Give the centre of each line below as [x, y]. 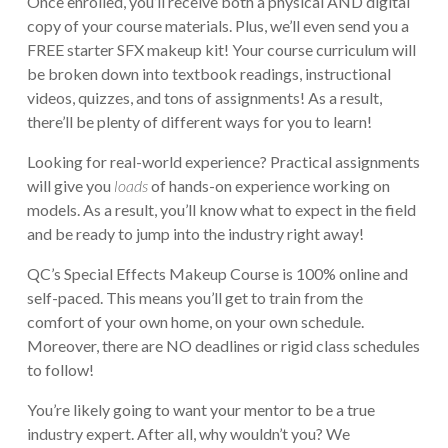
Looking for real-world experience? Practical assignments [223, 161]
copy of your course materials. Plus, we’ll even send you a [217, 25]
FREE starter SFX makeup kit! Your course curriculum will [221, 49]
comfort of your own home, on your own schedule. [195, 321]
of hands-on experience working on [268, 185]
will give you [70, 185]
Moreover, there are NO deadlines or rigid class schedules [223, 345]
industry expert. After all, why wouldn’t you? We [188, 433]
